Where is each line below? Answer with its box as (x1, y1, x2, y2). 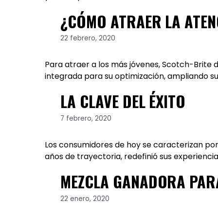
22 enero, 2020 (60, 194, 109, 203)
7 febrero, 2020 (60, 114, 111, 124)
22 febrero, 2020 (60, 34, 115, 43)
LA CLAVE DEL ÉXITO (60, 90, 186, 113)
